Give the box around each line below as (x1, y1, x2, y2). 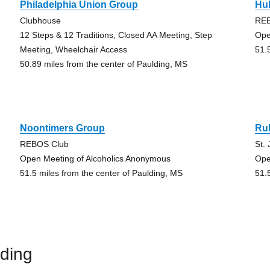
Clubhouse (19, 16, 61, 25)
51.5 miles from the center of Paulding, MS (19, 168, 183, 178)
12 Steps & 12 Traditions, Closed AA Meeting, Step (19, 30, 212, 40)
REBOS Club (19, 139, 69, 149)
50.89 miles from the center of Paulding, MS (19, 59, 187, 69)
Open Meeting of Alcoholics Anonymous (19, 154, 171, 163)
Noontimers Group (19, 123, 105, 133)
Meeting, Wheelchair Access (19, 45, 127, 54)
